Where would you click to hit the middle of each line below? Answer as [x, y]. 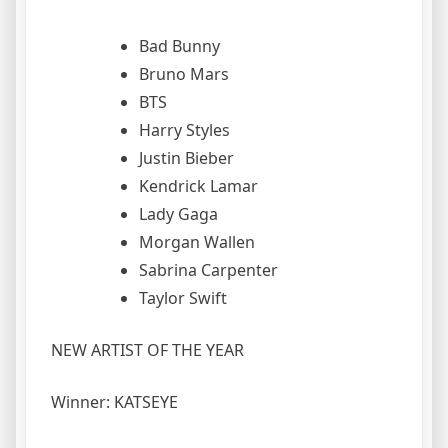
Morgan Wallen [197, 241]
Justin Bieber [186, 157]
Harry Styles [184, 129]
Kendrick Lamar [198, 185]
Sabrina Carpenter [208, 269]
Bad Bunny [179, 45]
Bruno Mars [184, 73]
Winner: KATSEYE [114, 401]
